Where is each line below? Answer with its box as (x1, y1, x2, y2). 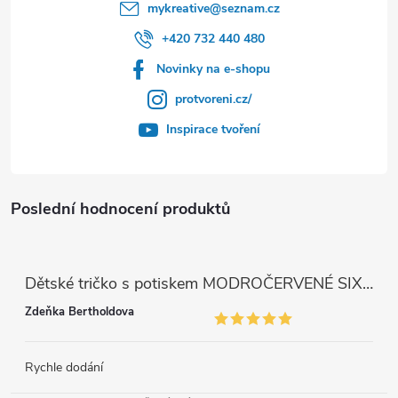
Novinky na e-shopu (156, 60, 270, 77)
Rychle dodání (25, 358, 103, 376)
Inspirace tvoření (166, 120, 260, 138)
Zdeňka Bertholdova (25, 304, 134, 321)
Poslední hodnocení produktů (11, 197, 230, 219)
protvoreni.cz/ (175, 90, 251, 107)
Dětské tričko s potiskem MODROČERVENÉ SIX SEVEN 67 (362, 272, 373, 294)
